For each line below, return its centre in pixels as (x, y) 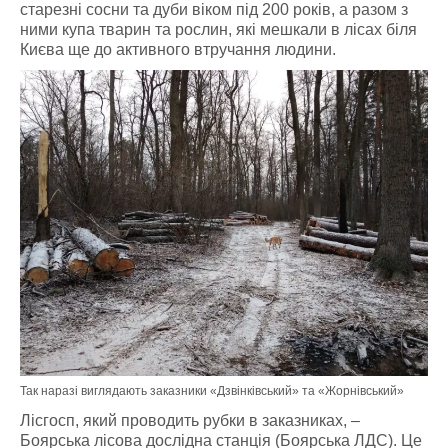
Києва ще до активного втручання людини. (178, 49)
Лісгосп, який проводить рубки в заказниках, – (190, 420)
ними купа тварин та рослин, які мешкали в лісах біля (218, 29)
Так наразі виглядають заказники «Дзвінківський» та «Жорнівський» (212, 391)
